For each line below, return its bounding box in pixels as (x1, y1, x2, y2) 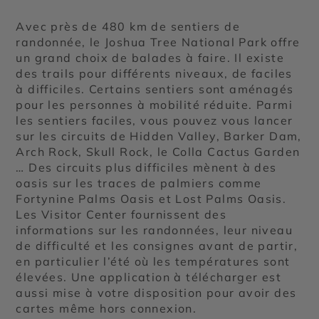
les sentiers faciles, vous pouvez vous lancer (16, 113, 293, 127)
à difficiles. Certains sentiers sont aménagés (16, 81, 294, 96)
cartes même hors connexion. (16, 300, 197, 315)
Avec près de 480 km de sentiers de (16, 19, 241, 33)
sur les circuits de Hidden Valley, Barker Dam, (16, 128, 302, 143)
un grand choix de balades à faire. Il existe (16, 50, 285, 65)
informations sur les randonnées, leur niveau (16, 222, 293, 237)
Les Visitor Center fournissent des (16, 206, 227, 221)
